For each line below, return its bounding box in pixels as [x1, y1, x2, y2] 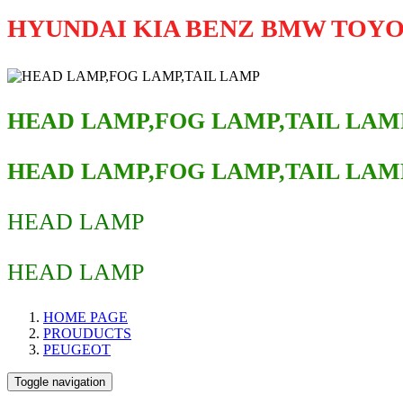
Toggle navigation [14, 375, 105, 389]
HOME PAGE [43, 309, 128, 325]
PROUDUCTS [43, 326, 131, 341]
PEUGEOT [43, 342, 111, 357]
